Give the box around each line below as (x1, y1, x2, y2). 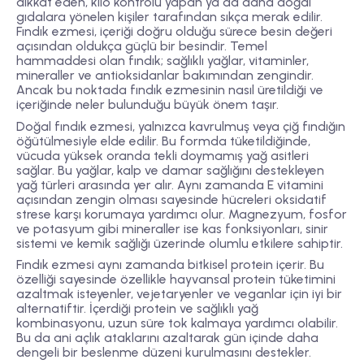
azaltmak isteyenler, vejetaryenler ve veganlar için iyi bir (16, 285, 342, 301)
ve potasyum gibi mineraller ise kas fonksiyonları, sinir (16, 220, 328, 236)
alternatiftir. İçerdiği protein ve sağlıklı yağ (16, 300, 258, 316)
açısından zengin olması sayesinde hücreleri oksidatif (16, 191, 327, 207)
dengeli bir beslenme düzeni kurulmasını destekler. (16, 344, 311, 360)
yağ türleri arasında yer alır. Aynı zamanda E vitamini (16, 176, 323, 193)
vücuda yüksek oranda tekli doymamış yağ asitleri (16, 147, 309, 163)
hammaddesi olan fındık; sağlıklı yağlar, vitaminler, (16, 53, 309, 69)
